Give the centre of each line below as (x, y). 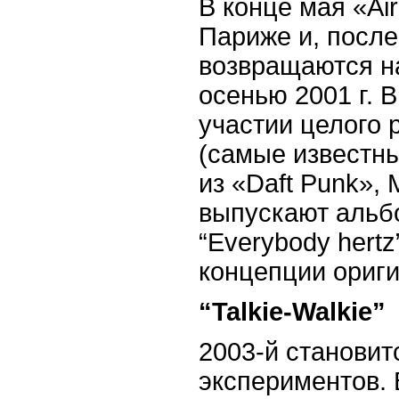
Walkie (332, 311)
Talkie (248, 311)
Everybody (269, 242)
